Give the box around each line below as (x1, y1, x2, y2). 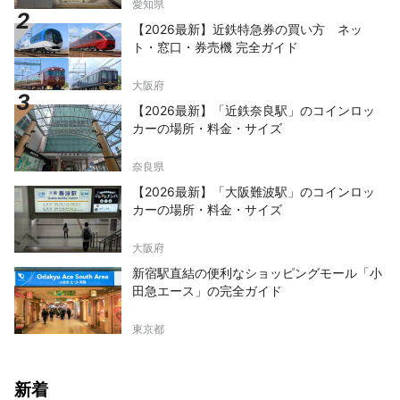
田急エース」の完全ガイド (132, 283, 282, 299)
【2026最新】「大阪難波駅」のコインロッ (132, 184, 375, 200)
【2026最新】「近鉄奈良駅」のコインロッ (132, 103, 375, 119)
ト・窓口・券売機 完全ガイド (132, 39, 298, 55)
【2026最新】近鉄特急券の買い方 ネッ (132, 21, 362, 37)
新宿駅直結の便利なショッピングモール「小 (132, 265, 382, 281)
